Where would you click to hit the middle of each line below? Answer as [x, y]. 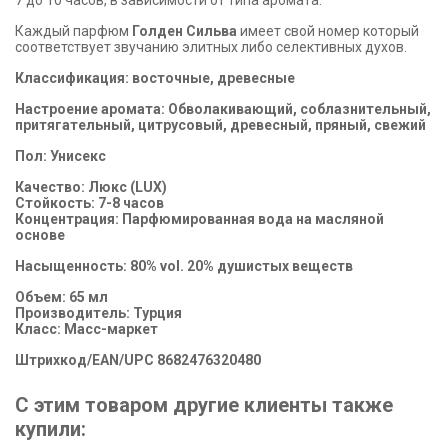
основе [41, 235]
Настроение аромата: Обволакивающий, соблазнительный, [223, 109]
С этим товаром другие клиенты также [204, 405]
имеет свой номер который [328, 31]
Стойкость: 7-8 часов [94, 203]
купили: [50, 429]
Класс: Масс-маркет [86, 329]
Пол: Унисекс [62, 156]
